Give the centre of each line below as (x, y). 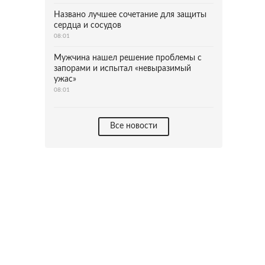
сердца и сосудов (88, 25)
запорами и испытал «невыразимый (122, 69)
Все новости (134, 126)
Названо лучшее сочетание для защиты (130, 15)
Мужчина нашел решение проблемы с (128, 58)
